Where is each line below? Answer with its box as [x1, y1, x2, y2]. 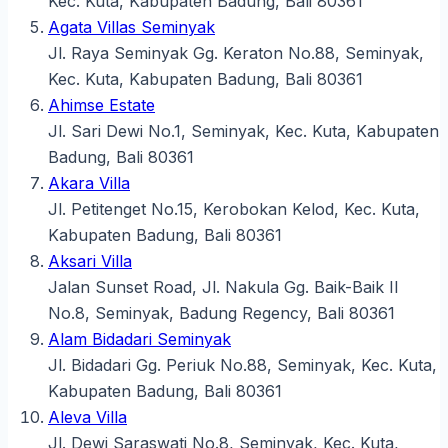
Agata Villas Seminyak [48, 17, 215, 37]
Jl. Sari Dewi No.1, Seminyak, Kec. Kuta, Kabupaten [48, 121, 439, 141]
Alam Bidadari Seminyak [48, 329, 231, 349]
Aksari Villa [48, 251, 132, 271]
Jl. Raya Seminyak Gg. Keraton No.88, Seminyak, [48, 43, 424, 63]
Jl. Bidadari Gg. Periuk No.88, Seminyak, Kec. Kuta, [48, 355, 437, 375]
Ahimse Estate [48, 95, 155, 115]
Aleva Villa [48, 407, 127, 427]
